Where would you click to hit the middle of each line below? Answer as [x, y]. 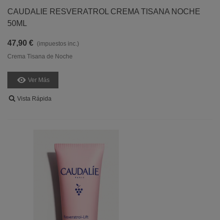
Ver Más [39, 80]
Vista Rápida [34, 99]
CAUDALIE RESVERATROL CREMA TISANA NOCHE [104, 12]
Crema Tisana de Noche [40, 56]
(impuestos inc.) [58, 44]
